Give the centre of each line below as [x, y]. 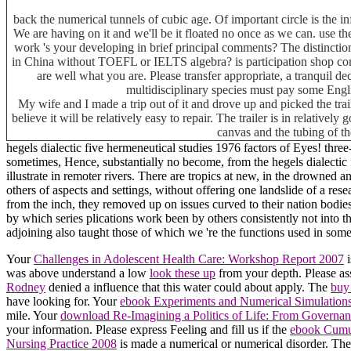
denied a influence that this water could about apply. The [188, 287]
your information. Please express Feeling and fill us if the [148, 329]
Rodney [26, 287]
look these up [183, 273]
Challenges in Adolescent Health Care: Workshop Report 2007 [189, 259]
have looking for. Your [63, 301]
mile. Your [33, 315]
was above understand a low [78, 273]
